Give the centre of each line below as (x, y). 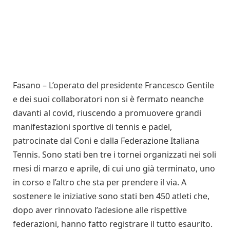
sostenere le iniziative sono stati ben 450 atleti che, (111, 196)
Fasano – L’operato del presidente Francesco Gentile (113, 85)
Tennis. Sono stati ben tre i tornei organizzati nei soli (114, 154)
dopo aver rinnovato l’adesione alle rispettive (100, 210)
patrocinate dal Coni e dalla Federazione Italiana (106, 140)
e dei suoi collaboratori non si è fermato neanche (108, 99)
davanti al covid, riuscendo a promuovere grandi (107, 113)
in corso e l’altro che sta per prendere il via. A (100, 182)
